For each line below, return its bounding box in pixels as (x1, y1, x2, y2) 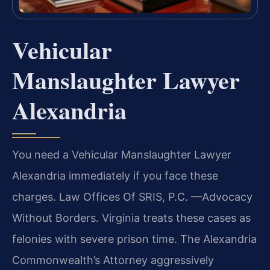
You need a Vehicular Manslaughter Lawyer (12, 148, 231, 161)
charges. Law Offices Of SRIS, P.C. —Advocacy (12, 190, 253, 203)
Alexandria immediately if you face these (12, 169, 218, 182)
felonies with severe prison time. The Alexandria (12, 232, 257, 245)
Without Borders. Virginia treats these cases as (12, 211, 251, 224)
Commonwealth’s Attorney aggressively (12, 253, 214, 266)
